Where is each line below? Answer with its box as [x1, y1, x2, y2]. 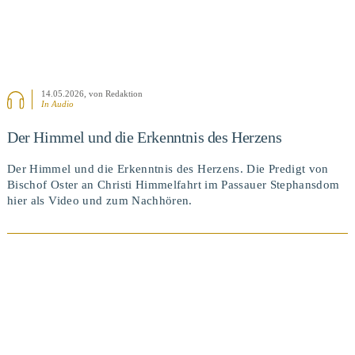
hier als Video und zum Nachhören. [6, 194, 193, 208]
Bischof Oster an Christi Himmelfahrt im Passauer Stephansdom [6, 178, 340, 192]
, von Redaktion [84, 89, 143, 99]
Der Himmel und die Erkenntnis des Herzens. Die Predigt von [6, 162, 329, 176]
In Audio [41, 99, 74, 109]
